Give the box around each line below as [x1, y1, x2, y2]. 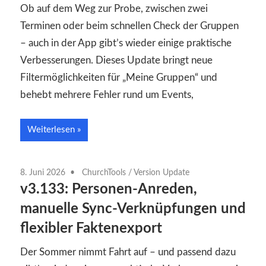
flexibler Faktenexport [20, 221, 162, 236]
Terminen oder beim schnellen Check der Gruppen [20, 21, 239, 31]
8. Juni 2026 [20, 168, 65, 177]
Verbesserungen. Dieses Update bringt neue [20, 55, 213, 66]
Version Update [134, 168, 189, 177]
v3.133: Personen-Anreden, [20, 182, 197, 197]
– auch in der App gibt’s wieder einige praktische [20, 38, 232, 49]
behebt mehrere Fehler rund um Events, [20, 90, 194, 100]
